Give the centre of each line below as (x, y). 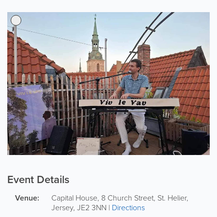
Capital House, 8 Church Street (102, 197)
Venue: (27, 198)
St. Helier (172, 197)
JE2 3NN (92, 207)
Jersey (62, 207)
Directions (128, 207)
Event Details (38, 179)
